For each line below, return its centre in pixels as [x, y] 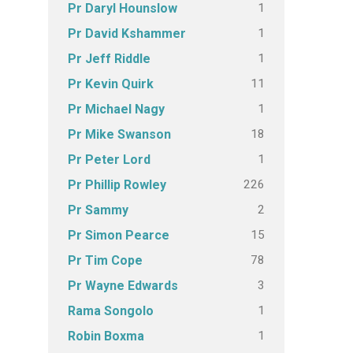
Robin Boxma [106, 336]
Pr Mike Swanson [119, 134]
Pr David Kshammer [127, 33]
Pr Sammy [98, 210]
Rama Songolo [111, 311]
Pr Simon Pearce [119, 235]
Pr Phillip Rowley [117, 185]
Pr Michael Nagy [116, 109]
